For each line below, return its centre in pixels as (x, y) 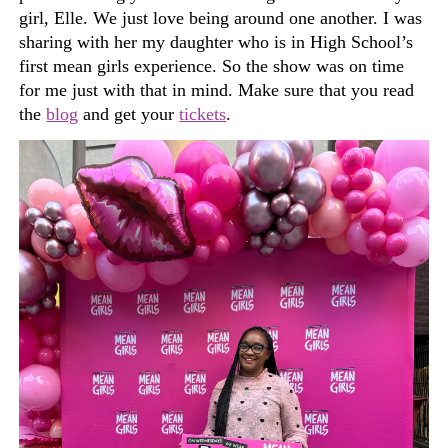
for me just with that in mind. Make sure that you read (217, 89)
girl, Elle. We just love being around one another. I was (221, 17)
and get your (129, 113)
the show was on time (325, 65)
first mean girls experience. (118, 65)
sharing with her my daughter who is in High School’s (216, 41)
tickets (203, 113)
